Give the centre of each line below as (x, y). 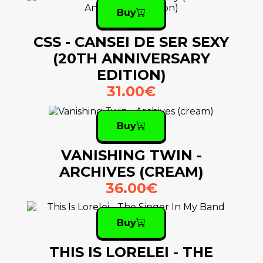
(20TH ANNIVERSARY (131, 59)
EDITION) (131, 75)
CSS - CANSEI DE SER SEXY (131, 42)
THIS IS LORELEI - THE (131, 252)
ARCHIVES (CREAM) (131, 172)
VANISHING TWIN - (131, 156)
